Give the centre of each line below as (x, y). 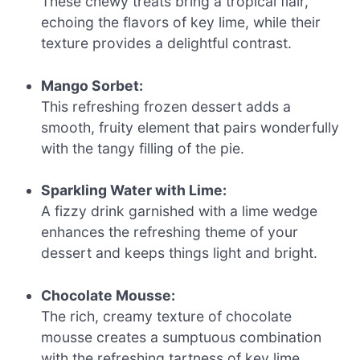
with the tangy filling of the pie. (143, 148)
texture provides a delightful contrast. (167, 43)
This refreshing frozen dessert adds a (166, 106)
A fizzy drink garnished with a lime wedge (180, 211)
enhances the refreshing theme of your (170, 232)
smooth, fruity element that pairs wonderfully (190, 127)
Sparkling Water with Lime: (134, 190)
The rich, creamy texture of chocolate (167, 316)
